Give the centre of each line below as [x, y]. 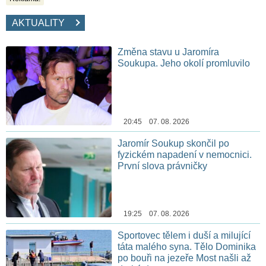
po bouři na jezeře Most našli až [185, 258]
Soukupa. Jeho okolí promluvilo [184, 63]
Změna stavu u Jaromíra [169, 52]
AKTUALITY [43, 23]
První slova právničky [163, 166]
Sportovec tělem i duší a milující [184, 236]
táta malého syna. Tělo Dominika [187, 247]
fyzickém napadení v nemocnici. [185, 155]
